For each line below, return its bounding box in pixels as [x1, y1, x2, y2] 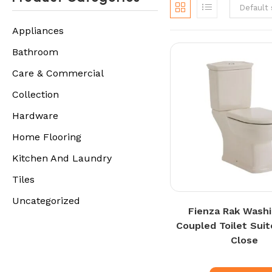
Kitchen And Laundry [12, 152, 112, 164]
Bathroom [12, 46, 58, 58]
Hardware [12, 109, 58, 121]
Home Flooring [12, 131, 81, 143]
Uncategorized [12, 194, 80, 206]
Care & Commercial [12, 67, 104, 79]
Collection [12, 88, 59, 100]
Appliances [12, 24, 64, 36]
